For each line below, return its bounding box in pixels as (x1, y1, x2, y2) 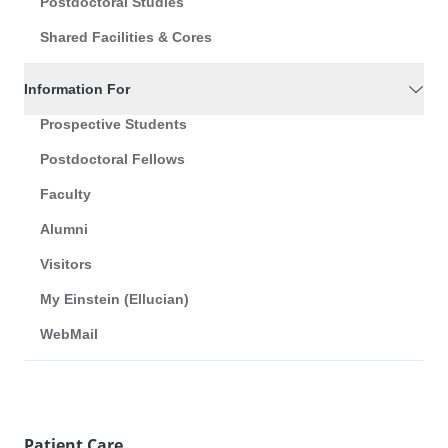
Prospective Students (40, 116, 187, 133)
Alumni (40, 221, 88, 238)
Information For (24, 81, 130, 98)
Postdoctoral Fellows (40, 151, 185, 168)
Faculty (40, 186, 91, 203)
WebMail (40, 326, 98, 343)
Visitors (40, 256, 92, 273)
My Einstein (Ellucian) (40, 291, 189, 308)
